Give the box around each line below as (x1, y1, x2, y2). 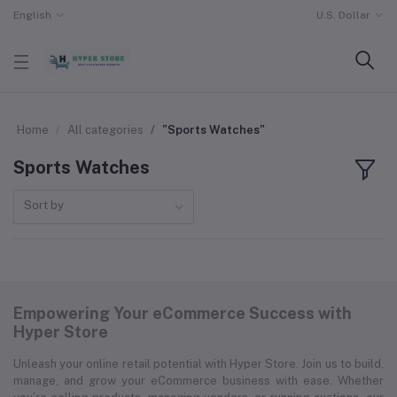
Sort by (24, 198, 65, 212)
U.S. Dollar (316, 9, 371, 21)
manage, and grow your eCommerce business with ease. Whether (13, 373, 384, 387)
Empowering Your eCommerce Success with (13, 303, 352, 323)
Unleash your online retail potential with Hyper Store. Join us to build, (13, 356, 384, 370)
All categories (67, 123, 144, 136)
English (13, 9, 51, 21)
